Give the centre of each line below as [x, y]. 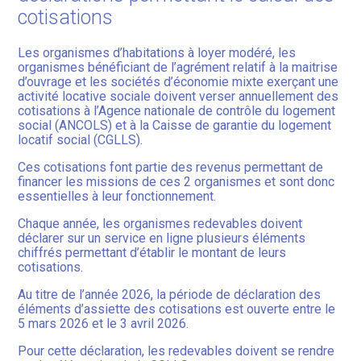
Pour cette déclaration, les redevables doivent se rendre [176, 351]
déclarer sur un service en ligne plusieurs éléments [162, 239]
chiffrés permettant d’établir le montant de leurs [152, 253]
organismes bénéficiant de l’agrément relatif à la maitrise [178, 68]
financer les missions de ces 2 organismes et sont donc [176, 182]
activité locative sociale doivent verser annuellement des [178, 97]
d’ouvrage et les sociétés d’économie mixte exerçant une [178, 82]
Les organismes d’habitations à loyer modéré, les [157, 53]
